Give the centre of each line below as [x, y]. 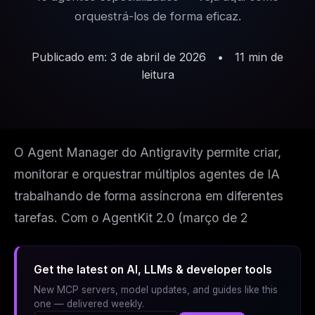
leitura [157, 75]
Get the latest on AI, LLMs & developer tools [153, 269]
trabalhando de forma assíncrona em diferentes [149, 195]
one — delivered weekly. [89, 304]
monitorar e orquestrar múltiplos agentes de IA [147, 174]
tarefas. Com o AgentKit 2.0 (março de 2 [131, 217]
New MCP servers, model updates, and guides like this [156, 290]
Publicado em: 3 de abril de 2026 [119, 57]
